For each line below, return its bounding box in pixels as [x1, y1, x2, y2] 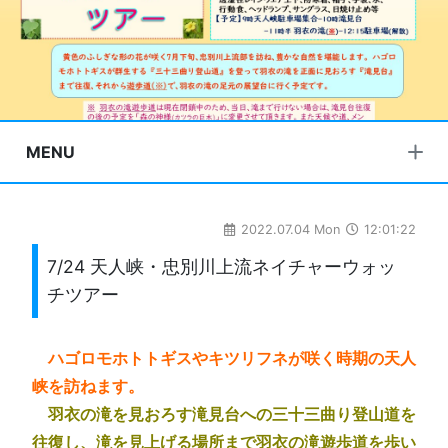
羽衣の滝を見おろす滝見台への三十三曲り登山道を [48, 403, 416, 424]
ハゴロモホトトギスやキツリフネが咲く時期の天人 [48, 347, 416, 368]
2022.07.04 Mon [237, 222, 344, 237]
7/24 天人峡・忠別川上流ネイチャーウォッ [46, 255, 396, 277]
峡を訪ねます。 [32, 375, 144, 396]
